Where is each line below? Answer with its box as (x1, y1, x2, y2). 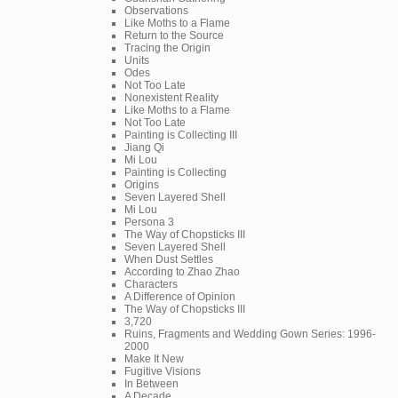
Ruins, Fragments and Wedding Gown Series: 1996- (124, 327, 376, 340)
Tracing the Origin (124, 41, 211, 54)
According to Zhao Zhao (124, 265, 240, 278)
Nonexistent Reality (124, 91, 219, 104)
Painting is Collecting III (124, 128, 237, 141)
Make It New (124, 352, 184, 365)
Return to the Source (124, 28, 224, 42)
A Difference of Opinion (124, 290, 235, 303)
